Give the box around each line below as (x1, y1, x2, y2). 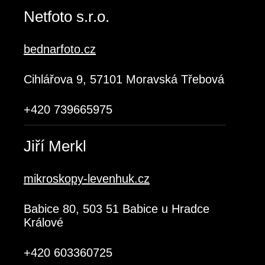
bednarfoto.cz (24, 43, 96, 56)
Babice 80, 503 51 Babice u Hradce (24, 202, 209, 215)
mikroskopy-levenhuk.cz (24, 172, 150, 185)
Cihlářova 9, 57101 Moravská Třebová (24, 73, 224, 86)
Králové (24, 216, 63, 229)
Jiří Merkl (24, 137, 86, 155)
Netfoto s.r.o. (24, 8, 109, 25)
